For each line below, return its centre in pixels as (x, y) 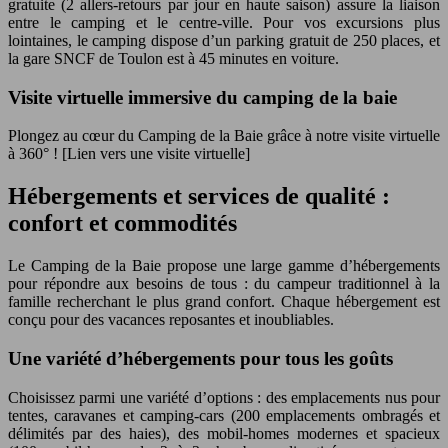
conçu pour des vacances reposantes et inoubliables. (171, 320)
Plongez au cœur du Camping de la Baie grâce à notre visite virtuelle (224, 136)
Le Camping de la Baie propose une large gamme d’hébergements (224, 266)
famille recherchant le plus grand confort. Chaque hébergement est (224, 302)
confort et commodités (122, 223)
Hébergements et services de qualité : (199, 196)
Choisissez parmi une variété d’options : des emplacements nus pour (224, 397)
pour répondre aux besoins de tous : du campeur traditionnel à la (224, 284)
